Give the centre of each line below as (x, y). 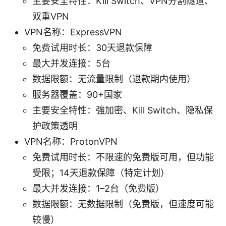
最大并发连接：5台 (71, 64)
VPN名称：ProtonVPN (71, 142)
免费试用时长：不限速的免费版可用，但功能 (123, 157)
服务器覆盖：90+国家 (77, 95)
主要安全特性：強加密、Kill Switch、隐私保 (123, 110)
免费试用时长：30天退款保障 (92, 48)
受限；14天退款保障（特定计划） (101, 173)
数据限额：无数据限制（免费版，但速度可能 (123, 204)
